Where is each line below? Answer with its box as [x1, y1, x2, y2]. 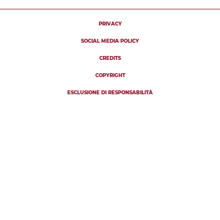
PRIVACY [98, 21, 122, 27]
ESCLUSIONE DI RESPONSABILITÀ [67, 89, 153, 96]
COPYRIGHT [95, 72, 125, 79]
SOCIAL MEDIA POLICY [81, 38, 139, 45]
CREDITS [99, 55, 121, 62]
